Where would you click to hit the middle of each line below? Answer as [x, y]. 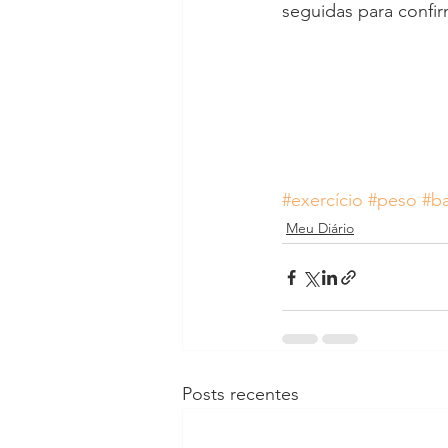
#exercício [322, 200]
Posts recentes [240, 394]
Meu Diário [320, 228]
